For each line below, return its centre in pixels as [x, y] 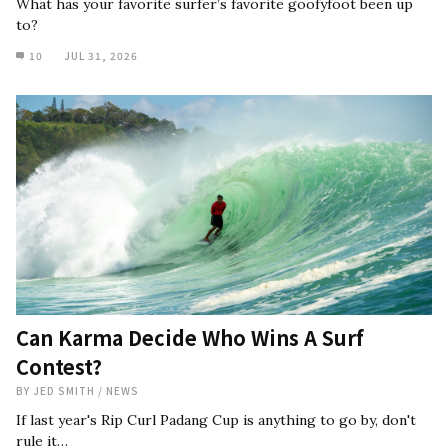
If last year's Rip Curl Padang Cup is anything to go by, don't [216, 420]
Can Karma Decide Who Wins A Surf [190, 337]
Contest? [59, 366]
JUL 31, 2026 [101, 55]
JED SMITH [65, 390]
